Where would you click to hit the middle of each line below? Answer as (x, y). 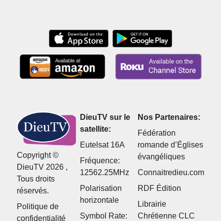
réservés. (33, 191)
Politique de (37, 207)
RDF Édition (160, 188)
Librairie (152, 204)
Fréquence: (100, 161)
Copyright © (37, 155)
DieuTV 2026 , (42, 167)
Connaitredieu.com (171, 173)
